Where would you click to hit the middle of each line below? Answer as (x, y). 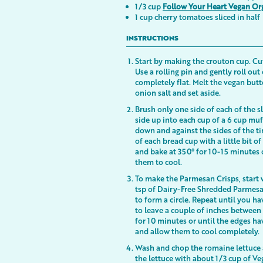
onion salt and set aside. (178, 92)
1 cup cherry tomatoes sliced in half (198, 17)
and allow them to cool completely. (197, 231)
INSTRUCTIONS (152, 39)
